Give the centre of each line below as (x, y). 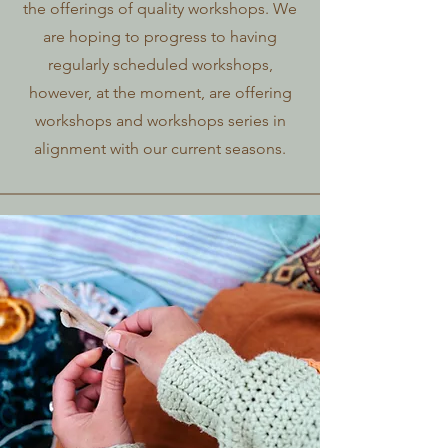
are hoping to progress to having (160, 36)
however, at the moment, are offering (160, 92)
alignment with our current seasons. (160, 148)
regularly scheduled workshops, (160, 64)
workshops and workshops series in (160, 120)
